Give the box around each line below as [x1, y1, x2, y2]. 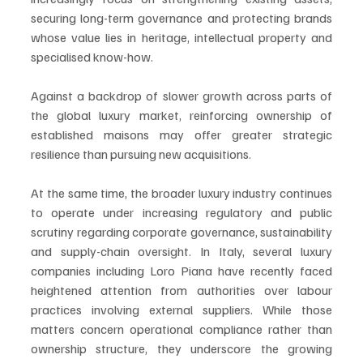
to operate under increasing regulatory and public [31, 204, 332, 220]
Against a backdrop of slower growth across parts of [31, 88, 332, 104]
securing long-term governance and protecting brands [31, 10, 332, 26]
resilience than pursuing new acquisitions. [31, 146, 251, 162]
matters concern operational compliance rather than [31, 321, 332, 337]
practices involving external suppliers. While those [31, 301, 332, 318]
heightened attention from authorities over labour [31, 282, 332, 298]
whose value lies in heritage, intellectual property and [31, 29, 332, 45]
